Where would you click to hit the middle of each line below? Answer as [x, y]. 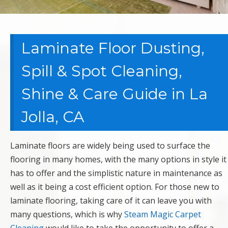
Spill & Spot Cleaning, [102, 71]
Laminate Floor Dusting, [113, 48]
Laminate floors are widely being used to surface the [110, 146]
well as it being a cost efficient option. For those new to [115, 187]
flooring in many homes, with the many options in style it [118, 160]
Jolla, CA [53, 117]
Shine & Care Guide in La [115, 94]
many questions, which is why [67, 215]
